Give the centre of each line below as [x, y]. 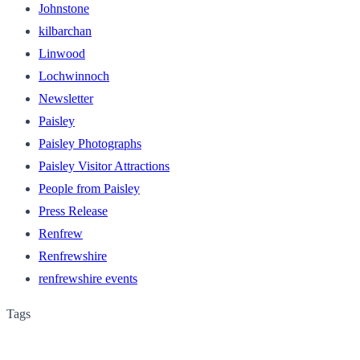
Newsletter [66, 98]
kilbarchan [65, 31]
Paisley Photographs [90, 143]
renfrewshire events [88, 278]
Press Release [73, 211]
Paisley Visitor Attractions [104, 166]
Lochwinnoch [74, 76]
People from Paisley [89, 188]
